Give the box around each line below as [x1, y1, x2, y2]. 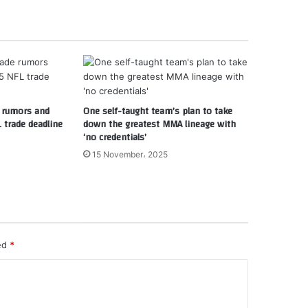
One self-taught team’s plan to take [82, 102, 232, 121]
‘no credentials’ [82, 129, 146, 147]
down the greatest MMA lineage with [82, 115, 236, 134]
